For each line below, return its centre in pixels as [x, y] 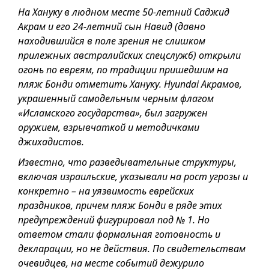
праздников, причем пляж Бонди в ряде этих [120, 205]
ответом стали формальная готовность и [119, 234]
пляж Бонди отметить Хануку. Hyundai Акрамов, [130, 84]
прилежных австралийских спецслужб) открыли [129, 55]
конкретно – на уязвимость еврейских [106, 191]
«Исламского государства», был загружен [113, 113]
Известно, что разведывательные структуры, [127, 162]
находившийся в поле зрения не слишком [112, 41]
